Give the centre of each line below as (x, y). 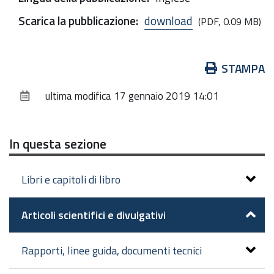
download (168, 20)
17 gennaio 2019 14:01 (166, 96)
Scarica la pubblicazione (77, 20)
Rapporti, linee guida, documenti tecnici (112, 250)
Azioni (33, 67)
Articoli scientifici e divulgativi (94, 215)
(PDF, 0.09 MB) (230, 21)
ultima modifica (78, 96)
